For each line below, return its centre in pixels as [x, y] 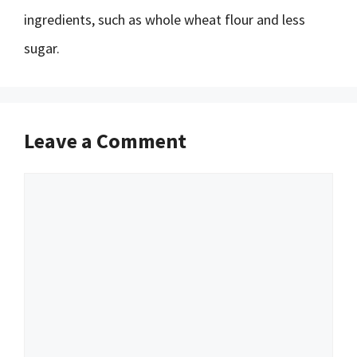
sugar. [42, 48]
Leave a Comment [105, 141]
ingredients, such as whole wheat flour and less [165, 20]
